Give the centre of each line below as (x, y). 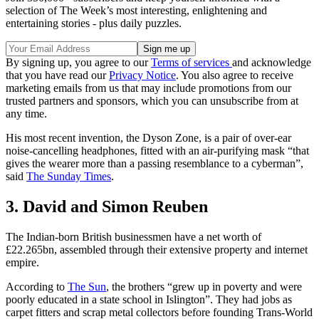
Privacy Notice (142, 75)
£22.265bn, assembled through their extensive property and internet (157, 250)
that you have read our (57, 75)
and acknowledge (272, 63)
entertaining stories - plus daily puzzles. (94, 23)
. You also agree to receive (235, 75)
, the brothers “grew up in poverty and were (204, 287)
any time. (26, 114)
